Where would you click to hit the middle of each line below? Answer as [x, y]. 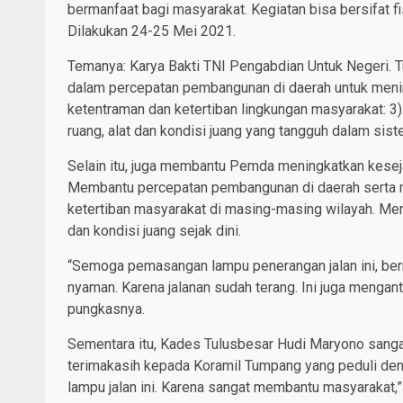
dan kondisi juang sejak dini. [154, 231]
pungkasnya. [106, 309]
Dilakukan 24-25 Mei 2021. [152, 31]
